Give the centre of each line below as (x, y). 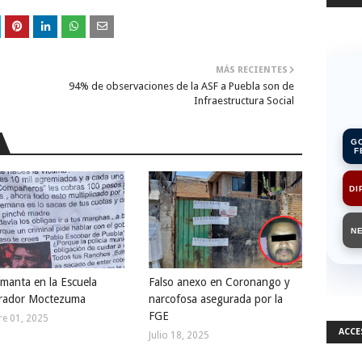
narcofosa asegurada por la (216, 299)
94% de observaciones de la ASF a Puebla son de (181, 86)
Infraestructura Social (244, 101)
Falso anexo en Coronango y (219, 282)
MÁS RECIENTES (252, 70)
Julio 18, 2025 (179, 335)
